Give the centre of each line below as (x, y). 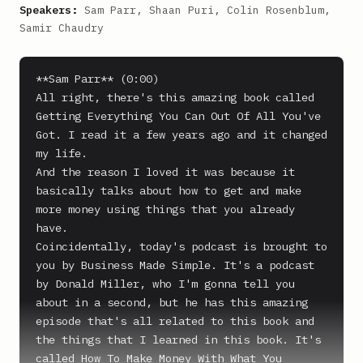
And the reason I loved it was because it (165, 172)
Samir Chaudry (62, 28)
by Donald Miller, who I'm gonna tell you (165, 284)
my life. (62, 153)
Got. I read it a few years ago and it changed (181, 135)
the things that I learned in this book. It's (178, 340)
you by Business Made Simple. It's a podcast (175, 265)
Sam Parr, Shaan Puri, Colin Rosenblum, (204, 10)
